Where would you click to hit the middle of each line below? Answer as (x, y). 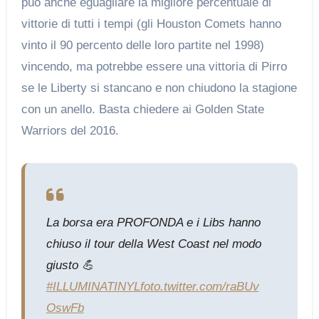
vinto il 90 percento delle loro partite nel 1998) (142, 45)
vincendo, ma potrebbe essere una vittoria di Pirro (154, 66)
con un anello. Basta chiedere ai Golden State (142, 109)
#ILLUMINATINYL (93, 286)
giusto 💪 (70, 265)
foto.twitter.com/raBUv (199, 286)
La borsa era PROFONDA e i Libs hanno (153, 222)
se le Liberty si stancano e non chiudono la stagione (159, 88)
